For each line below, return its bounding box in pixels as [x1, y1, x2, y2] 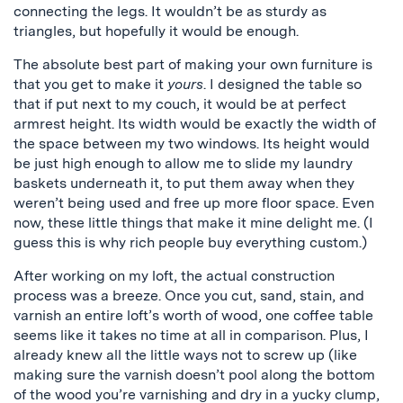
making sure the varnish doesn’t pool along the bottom [13, 366, 375, 383]
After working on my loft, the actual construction [13, 267, 335, 284]
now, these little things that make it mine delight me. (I [13, 214, 373, 231]
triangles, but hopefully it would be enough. [13, 22, 299, 40]
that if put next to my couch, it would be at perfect [13, 95, 346, 112]
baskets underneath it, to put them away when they [13, 175, 354, 192]
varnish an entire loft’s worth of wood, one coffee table [13, 307, 373, 324]
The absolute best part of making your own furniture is [13, 56, 372, 73]
